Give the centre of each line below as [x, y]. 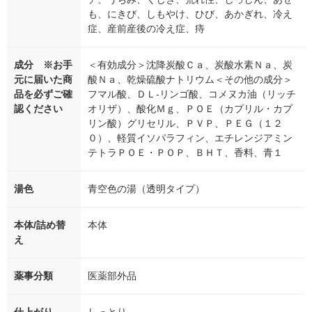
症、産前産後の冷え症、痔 [146, 28]
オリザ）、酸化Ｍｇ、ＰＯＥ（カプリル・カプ [190, 108]
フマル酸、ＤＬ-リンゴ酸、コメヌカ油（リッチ [192, 94]
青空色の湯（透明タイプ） [146, 188]
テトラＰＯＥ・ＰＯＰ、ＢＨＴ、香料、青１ [185, 152]
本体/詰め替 [40, 225]
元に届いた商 [43, 79]
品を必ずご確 [43, 94]
